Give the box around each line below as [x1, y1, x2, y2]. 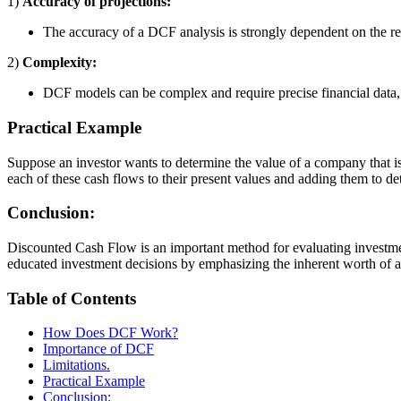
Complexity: [22, 55, 97, 71]
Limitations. [43, 357, 110, 373]
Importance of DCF [43, 341, 154, 357]
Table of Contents [7, 288, 136, 308]
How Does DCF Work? [43, 325, 178, 341]
